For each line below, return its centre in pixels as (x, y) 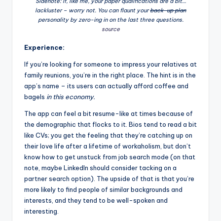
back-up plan (168, 10)
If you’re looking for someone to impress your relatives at (110, 64)
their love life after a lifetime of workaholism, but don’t (108, 146)
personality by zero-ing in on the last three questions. (110, 19)
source (110, 29)
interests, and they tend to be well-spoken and (96, 200)
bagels (35, 96)
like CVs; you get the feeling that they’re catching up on (108, 135)
